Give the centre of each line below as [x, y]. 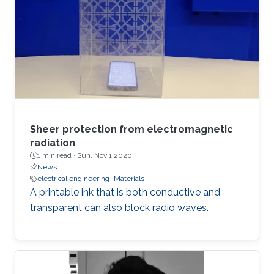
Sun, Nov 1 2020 [105, 156]
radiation [53, 143]
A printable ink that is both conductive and [125, 193]
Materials [129, 179]
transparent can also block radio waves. [119, 208]
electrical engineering [73, 179]
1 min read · [57, 156]
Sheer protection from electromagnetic [131, 130]
